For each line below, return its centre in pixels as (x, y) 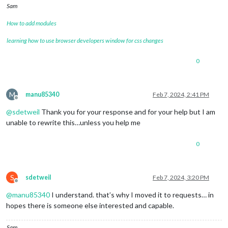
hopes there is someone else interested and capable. (90, 205)
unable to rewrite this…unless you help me (73, 122)
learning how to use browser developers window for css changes (85, 40)
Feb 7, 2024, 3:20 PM (181, 177)
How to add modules (32, 23)
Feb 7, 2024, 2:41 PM (181, 94)
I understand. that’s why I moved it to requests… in (132, 194)
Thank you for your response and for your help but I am (127, 111)
